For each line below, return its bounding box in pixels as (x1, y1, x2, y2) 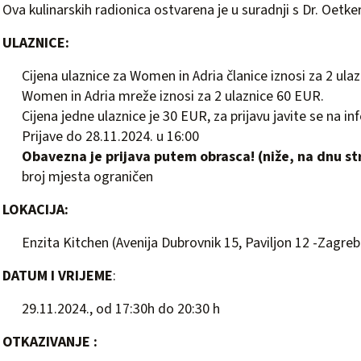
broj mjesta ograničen (22, 167, 153, 187)
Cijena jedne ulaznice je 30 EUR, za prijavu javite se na (22, 106, 344, 127)
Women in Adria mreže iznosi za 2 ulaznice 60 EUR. (22, 86, 324, 106)
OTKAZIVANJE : (2, 332, 98, 352)
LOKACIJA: (2, 200, 68, 220)
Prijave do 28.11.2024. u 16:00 (22, 127, 199, 147)
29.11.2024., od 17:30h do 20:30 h (22, 299, 220, 319)
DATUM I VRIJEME (2, 266, 113, 286)
